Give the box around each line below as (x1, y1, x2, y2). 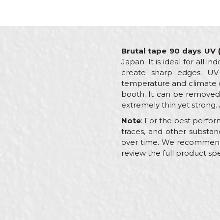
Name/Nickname (131, 170, 189, 178)
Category (125, 181, 160, 190)
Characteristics (125, 165, 185, 174)
